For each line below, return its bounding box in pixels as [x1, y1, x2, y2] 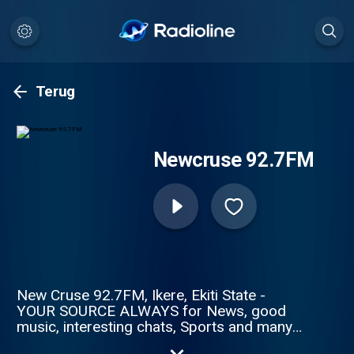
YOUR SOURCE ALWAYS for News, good [16, 301, 286, 320]
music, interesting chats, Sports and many [16, 317, 292, 336]
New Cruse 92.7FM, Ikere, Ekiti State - [16, 285, 265, 304]
